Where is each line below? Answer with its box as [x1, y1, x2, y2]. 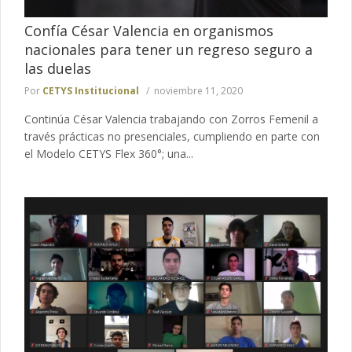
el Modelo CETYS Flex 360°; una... [24, 145, 193, 161]
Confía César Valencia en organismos [24, 20, 273, 40]
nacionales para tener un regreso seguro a [24, 39, 313, 59]
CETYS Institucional [42, 83, 139, 97]
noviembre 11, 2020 [154, 83, 243, 97]
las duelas [24, 58, 91, 78]
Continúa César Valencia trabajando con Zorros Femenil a [24, 111, 318, 126]
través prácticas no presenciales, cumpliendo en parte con [24, 128, 320, 144]
